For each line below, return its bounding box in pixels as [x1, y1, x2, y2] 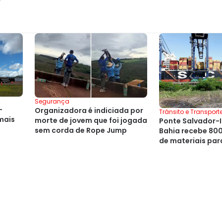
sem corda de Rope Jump [35, 125, 127, 135]
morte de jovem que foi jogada [35, 115, 147, 125]
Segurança [35, 97, 69, 106]
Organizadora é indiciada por [35, 105, 143, 115]
